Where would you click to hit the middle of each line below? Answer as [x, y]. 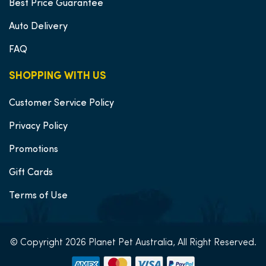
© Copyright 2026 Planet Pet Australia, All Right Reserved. [133, 243]
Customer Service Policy [61, 103]
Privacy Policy [38, 126]
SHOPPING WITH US [58, 76]
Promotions [34, 150]
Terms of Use [38, 196]
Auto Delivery [38, 27]
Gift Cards [31, 173]
